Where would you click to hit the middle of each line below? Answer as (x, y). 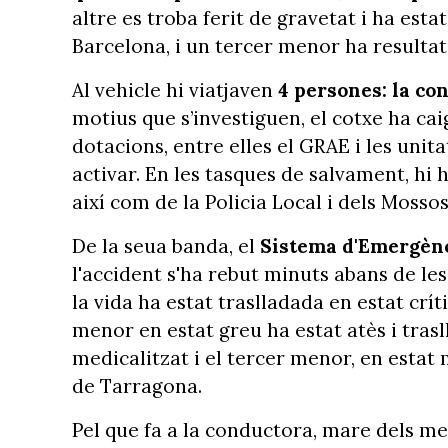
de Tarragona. (137, 386)
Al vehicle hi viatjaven (175, 90)
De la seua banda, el (166, 246)
